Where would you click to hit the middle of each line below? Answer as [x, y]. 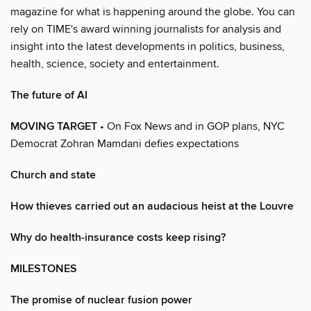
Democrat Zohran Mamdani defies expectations [125, 143]
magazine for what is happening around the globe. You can [153, 11]
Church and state [53, 175]
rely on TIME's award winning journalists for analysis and [146, 29]
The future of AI [49, 95]
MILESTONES [44, 269]
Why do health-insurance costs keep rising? [118, 237]
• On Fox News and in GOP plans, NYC [191, 126]
